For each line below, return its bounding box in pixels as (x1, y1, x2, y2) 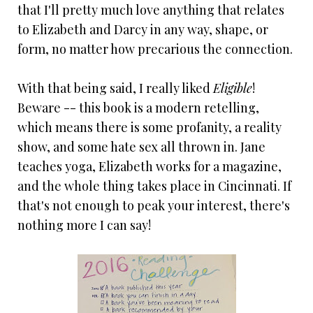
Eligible (213, 80, 252, 97)
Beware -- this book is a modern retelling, (17, 99, 259, 117)
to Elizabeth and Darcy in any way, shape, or (17, 21, 268, 38)
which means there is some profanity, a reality (17, 119, 282, 136)
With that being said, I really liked (17, 80, 213, 97)
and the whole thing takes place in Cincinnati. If (17, 177, 291, 195)
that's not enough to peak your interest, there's (17, 197, 290, 214)
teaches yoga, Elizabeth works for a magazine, (17, 158, 282, 175)
